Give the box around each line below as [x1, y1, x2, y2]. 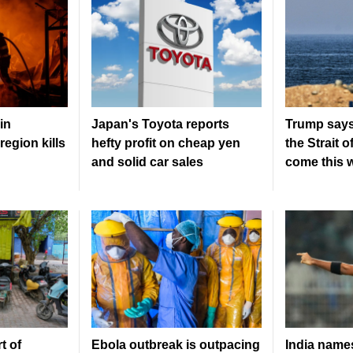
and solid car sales [91, 155, 203, 169]
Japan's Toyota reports [91, 117, 229, 132]
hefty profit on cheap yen [91, 136, 240, 150]
